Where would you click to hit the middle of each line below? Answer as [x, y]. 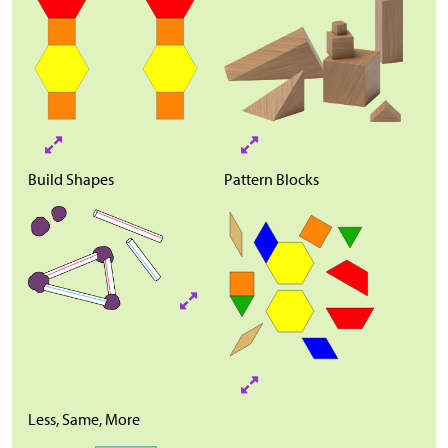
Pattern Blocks [271, 179]
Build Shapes [71, 179]
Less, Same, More [84, 419]
